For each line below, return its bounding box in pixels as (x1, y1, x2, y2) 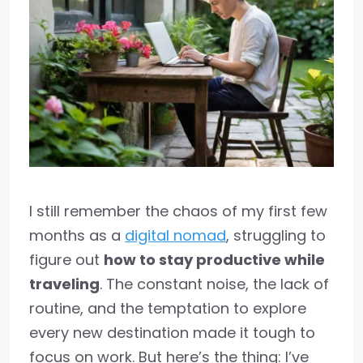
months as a (29, 225, 125, 246)
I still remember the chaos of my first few (29, 201, 327, 222)
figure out (29, 250, 104, 271)
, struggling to (226, 225, 326, 246)
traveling (29, 274, 100, 295)
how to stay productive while (104, 250, 325, 271)
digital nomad (125, 225, 226, 246)
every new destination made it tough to (29, 322, 315, 344)
